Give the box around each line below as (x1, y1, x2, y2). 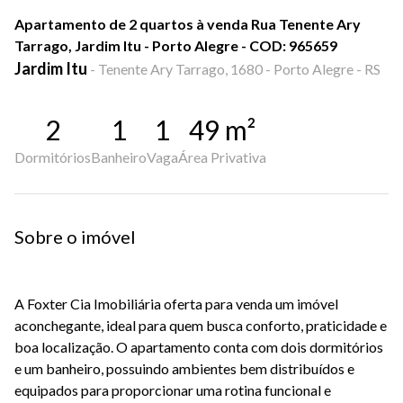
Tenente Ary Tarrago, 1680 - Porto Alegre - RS (98, 60, 381, 77)
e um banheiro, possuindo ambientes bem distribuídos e (14, 360, 354, 377)
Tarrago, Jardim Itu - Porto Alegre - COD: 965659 (14, 37, 337, 54)
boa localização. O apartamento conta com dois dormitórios (14, 338, 383, 355)
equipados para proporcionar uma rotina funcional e (14, 381, 331, 399)
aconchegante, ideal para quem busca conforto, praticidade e (14, 317, 387, 334)
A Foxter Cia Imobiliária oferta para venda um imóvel (14, 295, 338, 312)
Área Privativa (178, 148, 266, 166)
